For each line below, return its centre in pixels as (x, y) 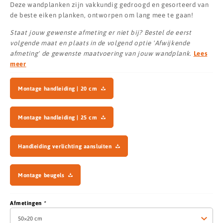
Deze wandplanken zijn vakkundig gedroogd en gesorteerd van (110, 5)
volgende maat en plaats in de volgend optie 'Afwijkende (100, 43)
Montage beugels (41, 175)
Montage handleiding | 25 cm (58, 117)
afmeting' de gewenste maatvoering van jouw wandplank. (101, 53)
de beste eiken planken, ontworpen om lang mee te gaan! (102, 15)
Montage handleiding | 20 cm (58, 88)
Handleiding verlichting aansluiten (65, 146)
